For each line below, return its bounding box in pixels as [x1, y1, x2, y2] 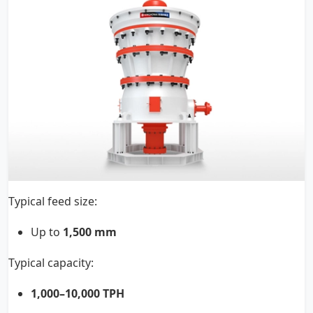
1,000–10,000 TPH [31, 286, 124, 302]
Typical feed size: [8, 194, 97, 210]
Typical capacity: [8, 255, 94, 271]
